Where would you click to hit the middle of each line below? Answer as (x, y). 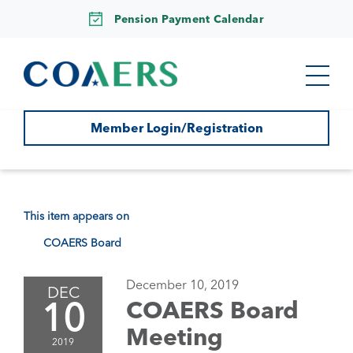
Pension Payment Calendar (189, 19)
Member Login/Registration (176, 128)
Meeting (175, 337)
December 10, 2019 (182, 284)
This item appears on (76, 216)
